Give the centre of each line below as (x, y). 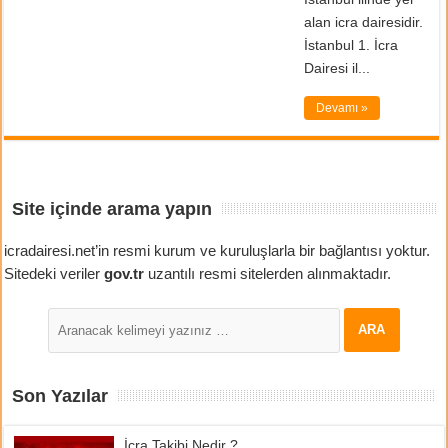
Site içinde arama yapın (112, 208)
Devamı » (342, 107)
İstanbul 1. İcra (351, 44)
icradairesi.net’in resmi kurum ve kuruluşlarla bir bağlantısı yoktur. (217, 250)
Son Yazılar (60, 395)
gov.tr (124, 273)
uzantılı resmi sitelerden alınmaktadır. (268, 273)
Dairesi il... (337, 67)
